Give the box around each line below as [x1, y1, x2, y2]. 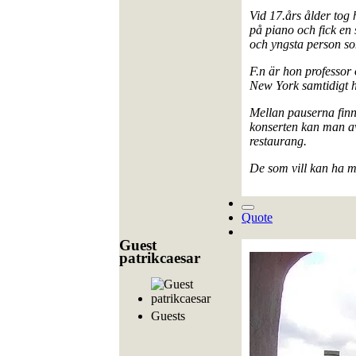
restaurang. [250, 134, 307, 149]
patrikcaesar [119, 250, 200, 267]
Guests [151, 309, 185, 323]
